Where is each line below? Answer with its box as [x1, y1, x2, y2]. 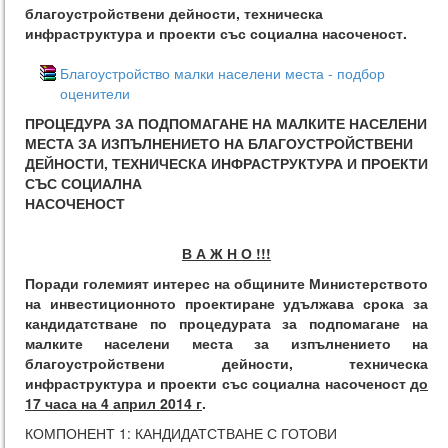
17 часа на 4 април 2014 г [25, 393, 202, 413]
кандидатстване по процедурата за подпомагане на [25, 313, 428, 333]
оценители [60, 83, 130, 103]
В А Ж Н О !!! [182, 243, 271, 263]
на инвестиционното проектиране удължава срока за [25, 293, 428, 313]
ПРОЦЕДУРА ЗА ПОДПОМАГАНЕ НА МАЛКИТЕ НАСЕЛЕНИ [25, 113, 427, 133]
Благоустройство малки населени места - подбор [60, 63, 385, 83]
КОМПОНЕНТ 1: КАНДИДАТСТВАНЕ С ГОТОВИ [25, 423, 337, 443]
